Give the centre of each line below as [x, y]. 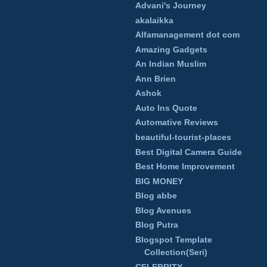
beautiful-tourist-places [183, 137]
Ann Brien [156, 78]
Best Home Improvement [185, 167]
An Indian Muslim [171, 64]
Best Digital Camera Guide [189, 152]
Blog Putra [157, 225]
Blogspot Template [174, 239]
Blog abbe [156, 196]
